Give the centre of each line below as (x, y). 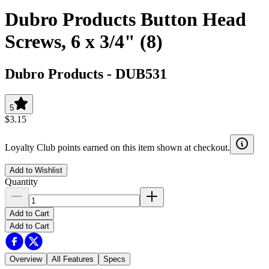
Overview (26, 259)
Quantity (21, 181)
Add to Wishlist (36, 170)
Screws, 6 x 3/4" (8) (84, 42)
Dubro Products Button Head (125, 20)
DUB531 (141, 74)
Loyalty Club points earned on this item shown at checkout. (117, 147)
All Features (73, 259)
